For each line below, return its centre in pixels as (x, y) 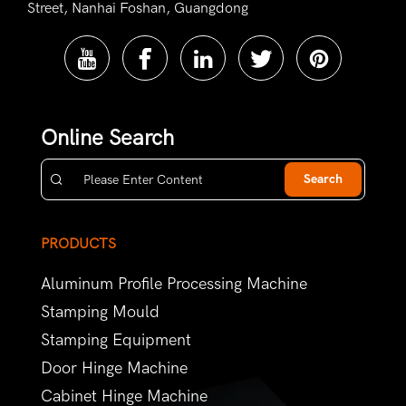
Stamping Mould (100, 313)
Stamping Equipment (116, 341)
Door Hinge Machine (114, 369)
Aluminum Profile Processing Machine (174, 285)
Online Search (107, 138)
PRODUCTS (78, 244)
